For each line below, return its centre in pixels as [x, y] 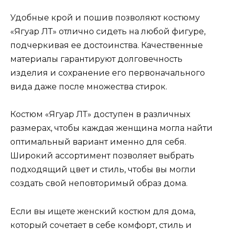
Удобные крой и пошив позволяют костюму [105, 18]
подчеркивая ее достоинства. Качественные [107, 45]
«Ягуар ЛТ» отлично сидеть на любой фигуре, [108, 32]
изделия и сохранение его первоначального [108, 73]
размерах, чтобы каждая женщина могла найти [111, 128]
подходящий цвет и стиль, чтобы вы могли [103, 170]
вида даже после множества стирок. [89, 87]
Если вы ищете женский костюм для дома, [103, 211]
